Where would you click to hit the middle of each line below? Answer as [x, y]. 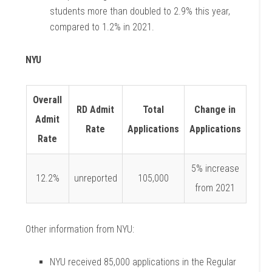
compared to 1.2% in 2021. [104, 27]
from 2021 [215, 188]
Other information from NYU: [80, 229]
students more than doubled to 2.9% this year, [140, 11]
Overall [47, 100]
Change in [215, 110]
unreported [95, 178]
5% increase [215, 168]
